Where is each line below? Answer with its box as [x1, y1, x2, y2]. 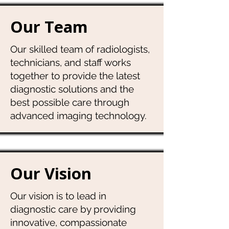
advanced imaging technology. [10, 110, 147, 121]
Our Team [10, 16, 88, 37]
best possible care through [10, 97, 129, 108]
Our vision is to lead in [10, 190, 106, 201]
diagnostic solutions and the [10, 83, 134, 95]
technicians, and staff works [10, 57, 131, 68]
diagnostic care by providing [10, 203, 136, 215]
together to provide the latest [10, 70, 140, 81]
